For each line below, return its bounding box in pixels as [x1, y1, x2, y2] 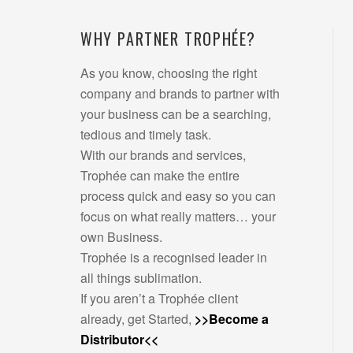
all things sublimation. [80, 269, 202, 288]
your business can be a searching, [80, 105, 271, 124]
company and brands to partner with [80, 84, 280, 103]
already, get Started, [80, 310, 195, 329]
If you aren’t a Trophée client [80, 289, 238, 308]
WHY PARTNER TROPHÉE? [80, 27, 256, 51]
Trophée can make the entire [80, 166, 240, 185]
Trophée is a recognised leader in [80, 248, 267, 267]
